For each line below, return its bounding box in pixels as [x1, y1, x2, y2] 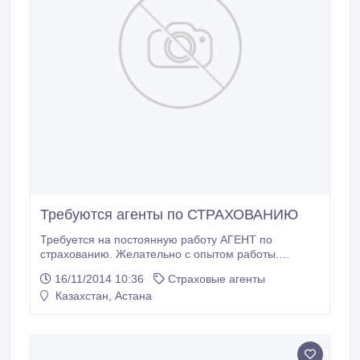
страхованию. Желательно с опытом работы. [40, 247, 279, 260]
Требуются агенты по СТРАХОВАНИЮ [40, 207, 298, 223]
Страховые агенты [168, 272, 265, 285]
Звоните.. [40, 262, 89, 275]
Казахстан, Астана [52, 289, 152, 302]
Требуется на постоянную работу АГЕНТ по [40, 233, 272, 246]
